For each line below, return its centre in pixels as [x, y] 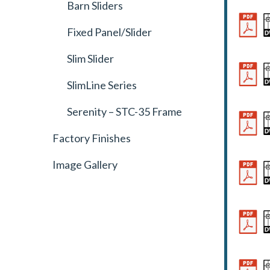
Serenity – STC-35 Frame [125, 111]
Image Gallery [85, 165]
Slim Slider [91, 58]
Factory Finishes [92, 138]
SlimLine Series [102, 85]
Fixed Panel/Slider [110, 32]
